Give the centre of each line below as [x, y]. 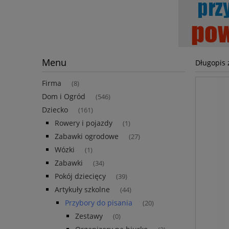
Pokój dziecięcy [80, 176]
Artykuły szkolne [82, 190]
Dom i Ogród [64, 97]
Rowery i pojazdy [84, 123]
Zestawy [89, 216]
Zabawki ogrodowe [87, 136]
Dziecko [55, 110]
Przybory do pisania [99, 203]
